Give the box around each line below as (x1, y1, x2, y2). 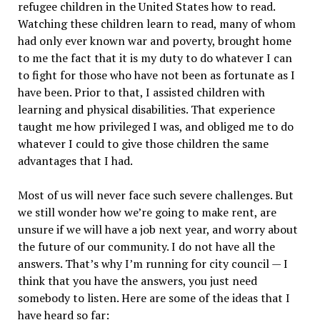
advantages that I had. (17, 153, 133, 169)
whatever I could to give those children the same (17, 136, 269, 152)
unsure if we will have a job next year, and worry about (17, 221, 298, 238)
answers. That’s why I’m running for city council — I (17, 256, 288, 272)
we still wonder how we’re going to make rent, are (17, 204, 276, 221)
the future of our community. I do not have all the (17, 239, 275, 255)
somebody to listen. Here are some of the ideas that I (17, 290, 290, 306)
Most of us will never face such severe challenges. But (17, 187, 294, 204)
